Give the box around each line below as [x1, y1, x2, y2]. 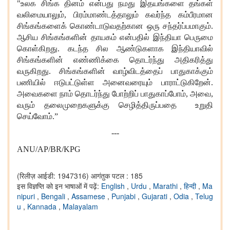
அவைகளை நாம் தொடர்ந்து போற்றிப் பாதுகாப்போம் [17, 89, 186, 99]
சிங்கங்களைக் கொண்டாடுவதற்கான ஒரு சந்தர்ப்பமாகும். [17, 22, 213, 31]
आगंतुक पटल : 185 [91, 170, 143, 181]
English [101, 181, 127, 191]
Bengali [41, 191, 67, 202]
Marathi [153, 181, 180, 191]
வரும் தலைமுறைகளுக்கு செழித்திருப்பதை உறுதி [17, 101, 213, 110]
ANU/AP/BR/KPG [17, 145, 81, 154]
